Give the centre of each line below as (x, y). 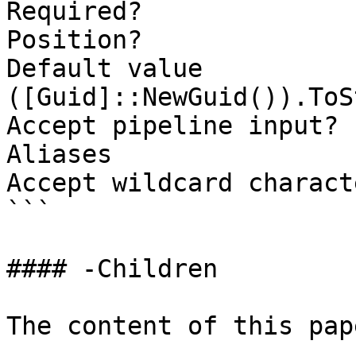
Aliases (59, 154)
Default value (104, 68)
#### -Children (112, 269)
